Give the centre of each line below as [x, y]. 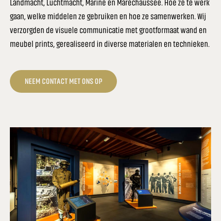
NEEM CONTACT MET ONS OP [63, 81]
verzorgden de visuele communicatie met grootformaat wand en [108, 30]
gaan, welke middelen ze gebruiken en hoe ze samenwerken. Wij [108, 16]
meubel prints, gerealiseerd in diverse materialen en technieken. [110, 44]
